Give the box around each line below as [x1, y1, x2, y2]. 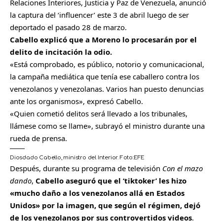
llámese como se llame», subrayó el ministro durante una [10, 120, 205, 131]
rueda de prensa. [10, 133, 67, 143]
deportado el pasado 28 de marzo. [10, 22, 127, 32]
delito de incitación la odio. [10, 46, 112, 57]
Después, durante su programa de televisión [10, 163, 162, 173]
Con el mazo [162, 163, 203, 173]
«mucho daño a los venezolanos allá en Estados [10, 187, 184, 198]
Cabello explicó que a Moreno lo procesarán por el [10, 34, 197, 44]
